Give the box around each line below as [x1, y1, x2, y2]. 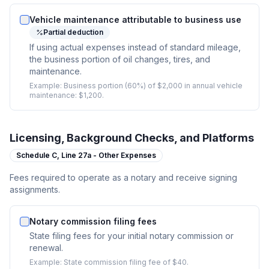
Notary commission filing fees [29, 216, 157, 226]
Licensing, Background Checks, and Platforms [10, 131, 254, 144]
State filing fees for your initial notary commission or [29, 231, 234, 241]
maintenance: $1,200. [29, 91, 104, 100]
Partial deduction [43, 28, 103, 37]
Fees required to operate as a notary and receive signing [10, 172, 237, 183]
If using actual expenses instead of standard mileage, [29, 42, 241, 52]
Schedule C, [16, 151, 61, 160]
